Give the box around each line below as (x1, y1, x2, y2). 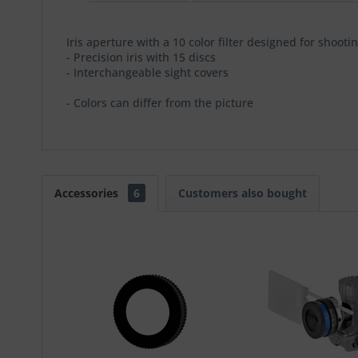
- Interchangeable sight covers (66, 65, 229, 80)
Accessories (54, 185, 121, 201)
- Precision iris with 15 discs (66, 50, 216, 65)
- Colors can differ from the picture (66, 95, 253, 110)
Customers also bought (178, 185, 307, 201)
